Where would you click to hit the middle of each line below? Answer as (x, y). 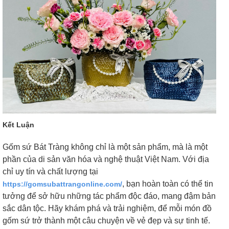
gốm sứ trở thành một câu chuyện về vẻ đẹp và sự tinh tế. (106, 220)
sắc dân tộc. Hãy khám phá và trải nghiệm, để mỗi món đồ (107, 208)
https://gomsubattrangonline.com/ (62, 184)
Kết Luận (18, 124)
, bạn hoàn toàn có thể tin (168, 184)
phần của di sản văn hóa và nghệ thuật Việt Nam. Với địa (106, 159)
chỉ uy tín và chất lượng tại (50, 171)
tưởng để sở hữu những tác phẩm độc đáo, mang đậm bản (109, 196)
